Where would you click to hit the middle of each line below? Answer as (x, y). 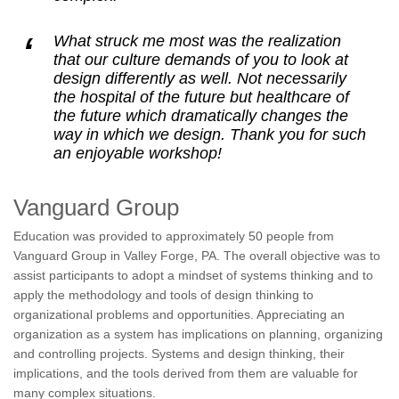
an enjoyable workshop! (138, 153)
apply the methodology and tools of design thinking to (163, 295)
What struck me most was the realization (197, 41)
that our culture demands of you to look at (201, 60)
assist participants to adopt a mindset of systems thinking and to (193, 275)
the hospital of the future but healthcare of (201, 97)
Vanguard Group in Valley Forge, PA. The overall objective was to (197, 256)
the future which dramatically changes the (201, 116)
